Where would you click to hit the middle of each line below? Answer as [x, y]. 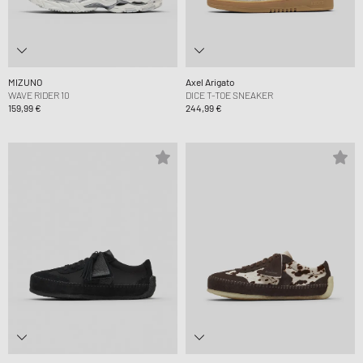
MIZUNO [25, 81]
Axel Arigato [210, 81]
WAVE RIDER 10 [39, 94]
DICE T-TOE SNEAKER [230, 94]
